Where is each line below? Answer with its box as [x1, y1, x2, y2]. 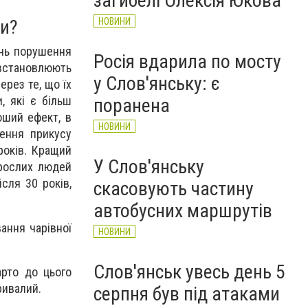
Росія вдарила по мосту [93, 50, 281, 73]
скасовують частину [93, 177, 254, 200]
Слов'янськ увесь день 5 [93, 261, 285, 283]
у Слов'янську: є [93, 72, 220, 95]
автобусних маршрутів [93, 199, 272, 222]
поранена [93, 94, 170, 117]
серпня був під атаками [93, 283, 280, 305]
